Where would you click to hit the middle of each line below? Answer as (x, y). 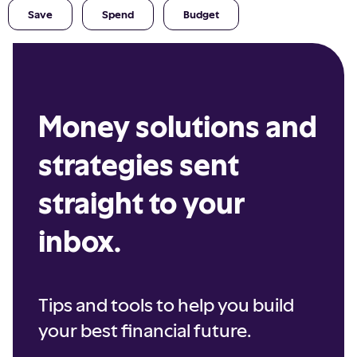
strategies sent (139, 164)
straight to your (141, 202)
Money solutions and (178, 126)
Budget (201, 14)
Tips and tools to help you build (166, 304)
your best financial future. (145, 330)
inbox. (80, 240)
